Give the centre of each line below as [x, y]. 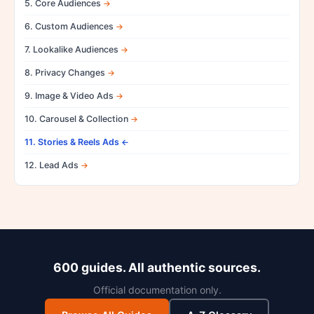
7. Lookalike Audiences [71, 49]
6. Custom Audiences [69, 26]
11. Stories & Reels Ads [72, 142]
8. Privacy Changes [65, 72]
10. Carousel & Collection [76, 118]
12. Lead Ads [52, 165]
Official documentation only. [157, 289]
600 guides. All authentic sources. [157, 267]
